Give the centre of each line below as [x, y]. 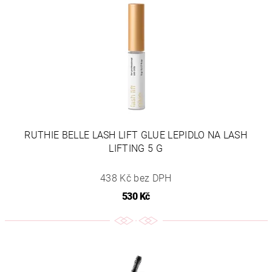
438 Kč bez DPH [136, 178]
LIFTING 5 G [136, 148]
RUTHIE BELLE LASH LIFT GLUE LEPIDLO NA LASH [136, 135]
